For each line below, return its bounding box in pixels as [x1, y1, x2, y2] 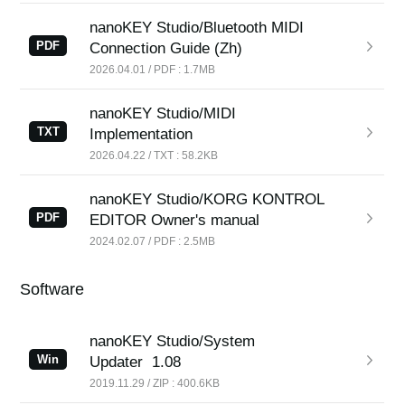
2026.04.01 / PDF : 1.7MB [89, 63, 216, 75]
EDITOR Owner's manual [89, 212, 260, 229]
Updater [89, 353, 144, 371]
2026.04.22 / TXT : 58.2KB [89, 149, 219, 161]
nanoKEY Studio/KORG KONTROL [89, 191, 325, 208]
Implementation [89, 126, 193, 143]
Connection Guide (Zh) [89, 40, 243, 57]
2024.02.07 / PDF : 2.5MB [89, 235, 216, 247]
